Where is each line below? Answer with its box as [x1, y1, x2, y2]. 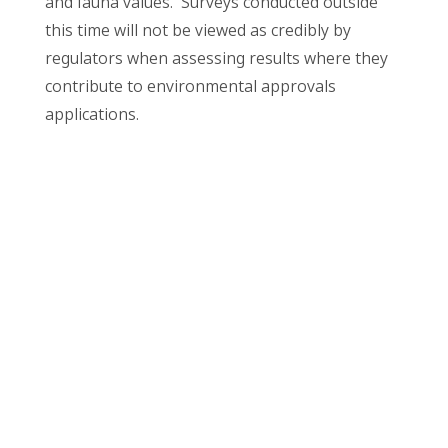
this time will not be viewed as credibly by [44, 18, 351, 41]
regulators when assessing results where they [44, 46, 388, 69]
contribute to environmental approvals [44, 74, 336, 97]
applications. [44, 102, 143, 125]
